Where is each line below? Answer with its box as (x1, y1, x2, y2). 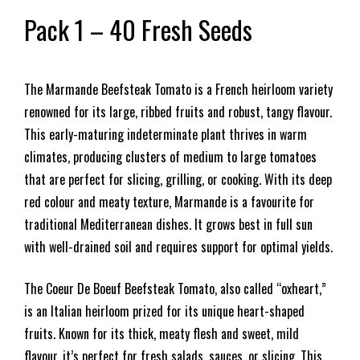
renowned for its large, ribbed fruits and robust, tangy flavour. (24, 101, 332, 121)
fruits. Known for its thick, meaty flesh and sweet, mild (24, 323, 299, 343)
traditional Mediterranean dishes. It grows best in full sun (24, 214, 313, 234)
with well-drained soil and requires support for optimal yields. (24, 236, 333, 256)
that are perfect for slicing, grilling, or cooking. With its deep (24, 169, 332, 189)
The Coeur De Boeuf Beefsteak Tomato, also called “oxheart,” (24, 278, 326, 298)
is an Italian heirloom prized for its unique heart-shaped (24, 301, 305, 321)
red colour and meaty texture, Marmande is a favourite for (24, 191, 314, 211)
